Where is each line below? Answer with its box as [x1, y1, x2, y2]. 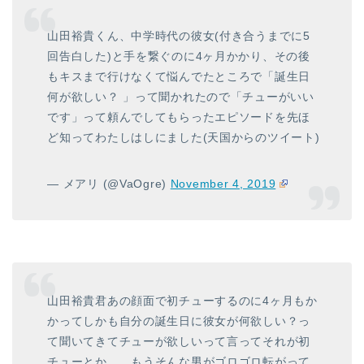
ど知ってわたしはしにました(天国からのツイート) [47, 131, 320, 144]
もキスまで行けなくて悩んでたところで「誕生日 [47, 70, 311, 83]
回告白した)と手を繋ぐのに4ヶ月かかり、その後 [47, 50, 310, 63]
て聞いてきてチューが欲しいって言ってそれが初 [47, 334, 311, 348]
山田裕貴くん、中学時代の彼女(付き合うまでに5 [47, 29, 310, 42]
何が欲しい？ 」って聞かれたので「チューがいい [47, 90, 314, 103]
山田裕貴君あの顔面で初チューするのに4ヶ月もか [47, 293, 318, 307]
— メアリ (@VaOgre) [47, 177, 171, 190]
